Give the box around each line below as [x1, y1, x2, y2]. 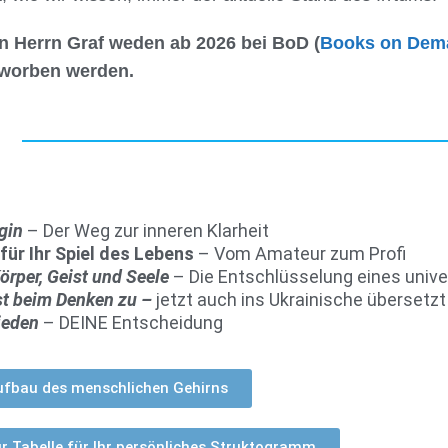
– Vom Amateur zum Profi [194, 243, 406, 264]
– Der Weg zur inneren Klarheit [23, 220, 269, 241]
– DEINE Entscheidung [39, 312, 227, 333]
